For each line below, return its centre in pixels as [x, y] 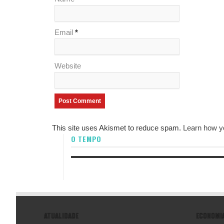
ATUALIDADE [61, 215]
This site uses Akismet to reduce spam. [117, 128]
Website [68, 66]
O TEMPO [86, 139]
